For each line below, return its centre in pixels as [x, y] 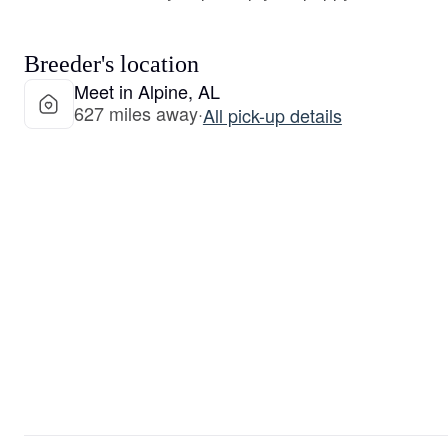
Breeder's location [111, 64]
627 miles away [136, 113]
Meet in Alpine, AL [147, 91]
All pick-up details [272, 115]
